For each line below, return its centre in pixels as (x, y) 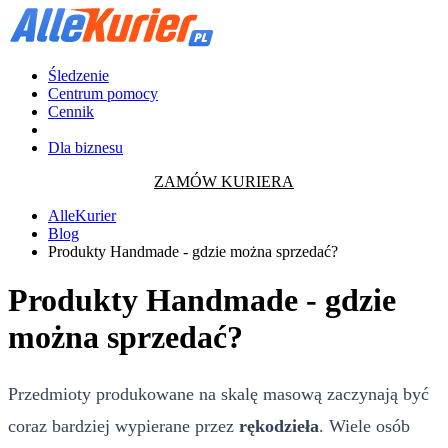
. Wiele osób (364, 425)
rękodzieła (279, 425)
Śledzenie (78, 75)
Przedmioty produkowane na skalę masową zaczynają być (218, 393)
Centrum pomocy (103, 93)
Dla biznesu (85, 147)
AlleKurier (82, 215)
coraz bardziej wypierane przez (123, 425)
